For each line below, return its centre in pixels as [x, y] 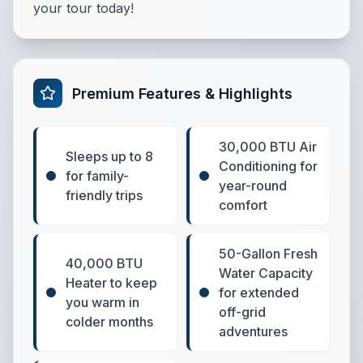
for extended [259, 293]
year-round [253, 186]
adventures [253, 331]
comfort [243, 205]
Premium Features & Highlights [182, 93]
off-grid [242, 312]
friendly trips [104, 195]
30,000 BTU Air [268, 147]
